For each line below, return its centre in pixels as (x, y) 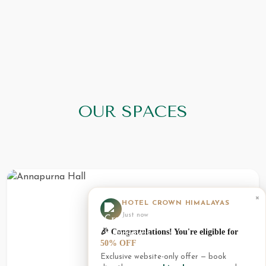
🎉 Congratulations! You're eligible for (169, 232)
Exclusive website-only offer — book (163, 257)
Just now (135, 215)
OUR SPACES (133, 112)
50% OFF (118, 243)
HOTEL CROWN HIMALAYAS (176, 203)
